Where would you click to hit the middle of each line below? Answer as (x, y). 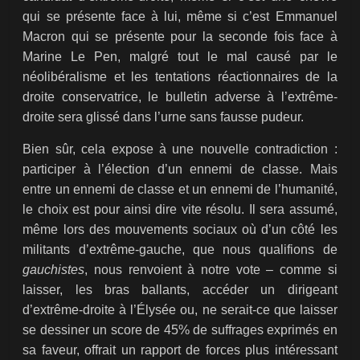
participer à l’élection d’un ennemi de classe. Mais (180, 170)
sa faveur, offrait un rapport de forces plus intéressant (180, 350)
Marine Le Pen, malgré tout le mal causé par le (180, 57)
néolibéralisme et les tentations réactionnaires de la (180, 77)
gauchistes (54, 270)
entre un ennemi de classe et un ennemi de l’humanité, (180, 190)
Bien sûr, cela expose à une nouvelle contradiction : (180, 149)
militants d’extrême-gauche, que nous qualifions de (180, 250)
